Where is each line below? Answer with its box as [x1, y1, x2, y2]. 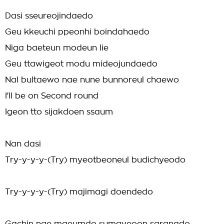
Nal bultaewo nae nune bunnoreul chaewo [5, 76, 179, 84]
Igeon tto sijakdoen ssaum [5, 108, 113, 116]
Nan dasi [5, 140, 41, 148]
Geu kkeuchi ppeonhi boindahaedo [5, 28, 149, 36]
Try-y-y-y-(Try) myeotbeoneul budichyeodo [5, 156, 185, 164]
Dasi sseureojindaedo [5, 12, 93, 20]
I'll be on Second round [5, 92, 98, 100]
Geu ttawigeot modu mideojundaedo [5, 60, 157, 68]
